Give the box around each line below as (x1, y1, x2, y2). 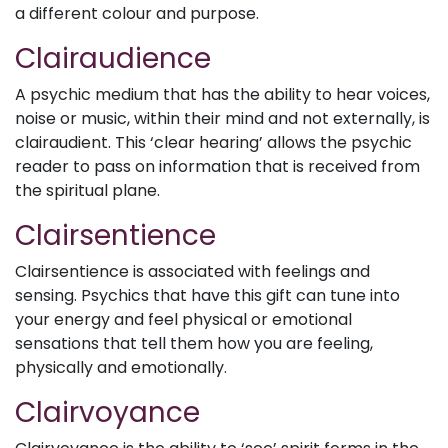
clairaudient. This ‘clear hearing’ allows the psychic (15, 131, 412, 154)
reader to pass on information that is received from (15, 155, 420, 178)
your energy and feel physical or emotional (15, 308, 352, 331)
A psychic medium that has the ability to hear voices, (15, 83, 430, 106)
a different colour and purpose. (15, 2, 259, 25)
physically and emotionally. (15, 356, 227, 379)
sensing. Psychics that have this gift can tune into (15, 284, 400, 307)
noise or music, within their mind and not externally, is (15, 107, 430, 130)
